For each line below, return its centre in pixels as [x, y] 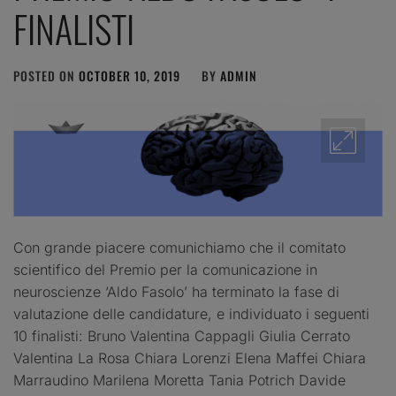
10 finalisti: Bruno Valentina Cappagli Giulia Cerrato [182, 335]
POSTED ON [46, 75]
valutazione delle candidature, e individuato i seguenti [191, 313]
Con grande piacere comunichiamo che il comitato [179, 247]
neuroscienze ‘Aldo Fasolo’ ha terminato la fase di [176, 291]
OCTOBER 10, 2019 [129, 75]
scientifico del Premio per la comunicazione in [165, 269]
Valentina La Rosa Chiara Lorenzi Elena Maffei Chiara [190, 358]
